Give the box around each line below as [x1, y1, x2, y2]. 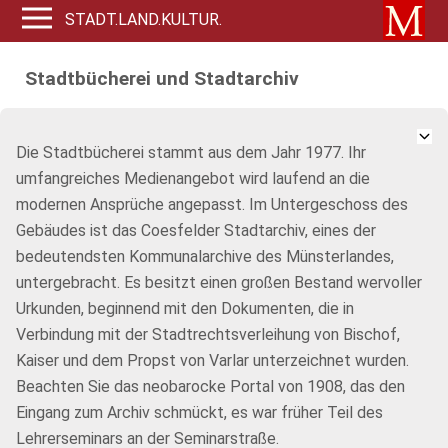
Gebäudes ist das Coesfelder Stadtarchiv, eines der [16, 221, 376, 240]
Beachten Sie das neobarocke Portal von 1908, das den [16, 377, 405, 396]
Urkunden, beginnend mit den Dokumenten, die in [16, 299, 354, 318]
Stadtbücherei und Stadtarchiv [24, 67, 299, 90]
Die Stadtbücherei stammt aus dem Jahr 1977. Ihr [16, 143, 366, 162]
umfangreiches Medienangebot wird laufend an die [16, 169, 370, 188]
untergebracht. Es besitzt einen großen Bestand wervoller [16, 273, 422, 292]
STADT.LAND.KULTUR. [65, 10, 223, 29]
